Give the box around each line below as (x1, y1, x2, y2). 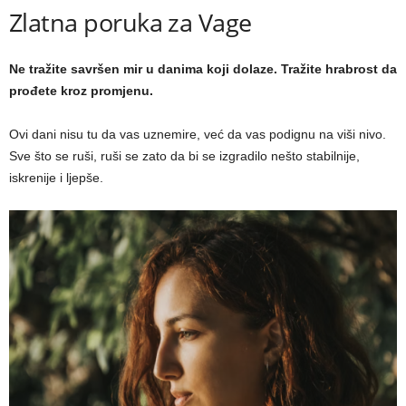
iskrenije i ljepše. (9, 170, 103, 186)
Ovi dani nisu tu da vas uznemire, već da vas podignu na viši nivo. (9, 127, 386, 142)
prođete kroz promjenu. (9, 83, 153, 99)
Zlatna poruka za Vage (9, 5, 252, 40)
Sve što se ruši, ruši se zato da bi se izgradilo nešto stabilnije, (9, 149, 360, 164)
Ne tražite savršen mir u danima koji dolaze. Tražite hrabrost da (9, 62, 397, 77)
